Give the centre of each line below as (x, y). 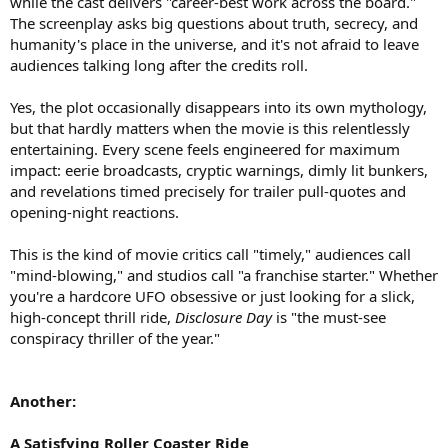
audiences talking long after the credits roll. (159, 65)
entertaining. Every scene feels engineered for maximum (205, 149)
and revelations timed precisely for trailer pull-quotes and (208, 191)
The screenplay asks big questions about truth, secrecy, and (214, 23)
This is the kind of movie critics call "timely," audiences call (210, 254)
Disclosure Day (223, 317)
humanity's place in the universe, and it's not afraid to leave (214, 44)
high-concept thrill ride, (92, 317)
